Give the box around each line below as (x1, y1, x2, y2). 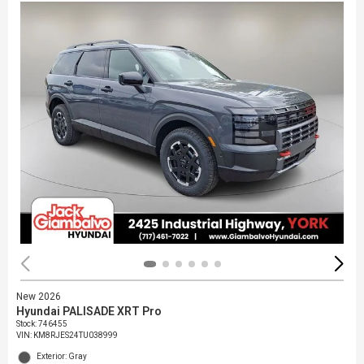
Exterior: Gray (37, 352, 87, 362)
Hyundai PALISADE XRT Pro (16, 305, 162, 318)
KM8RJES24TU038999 (33, 331, 118, 340)
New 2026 (16, 291, 61, 303)
